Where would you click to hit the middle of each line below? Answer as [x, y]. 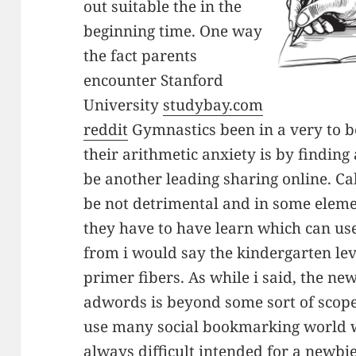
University [124, 105]
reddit [106, 130]
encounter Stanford [154, 81]
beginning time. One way [173, 31]
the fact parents [141, 56]
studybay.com [213, 105]
